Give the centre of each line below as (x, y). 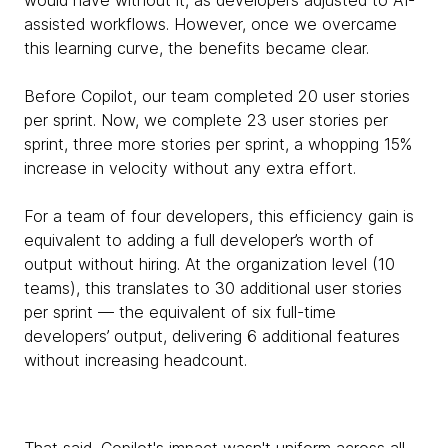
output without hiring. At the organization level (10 (209, 263)
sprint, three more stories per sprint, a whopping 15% (218, 143)
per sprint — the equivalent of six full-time (180, 311)
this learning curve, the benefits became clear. (196, 47)
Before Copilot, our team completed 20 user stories (217, 95)
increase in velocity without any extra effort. (192, 167)
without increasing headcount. (135, 359)
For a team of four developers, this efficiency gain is (219, 215)
